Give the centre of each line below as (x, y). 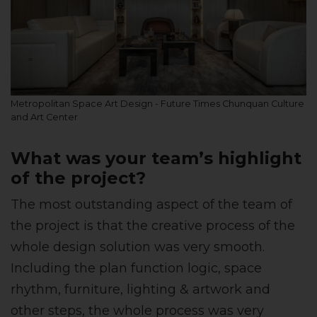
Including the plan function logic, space (136, 269)
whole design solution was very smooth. (138, 247)
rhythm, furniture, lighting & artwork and (140, 290)
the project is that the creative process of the (153, 226)
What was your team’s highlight (156, 158)
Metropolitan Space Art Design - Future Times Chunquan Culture (157, 104)
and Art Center (44, 117)
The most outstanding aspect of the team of (151, 205)
